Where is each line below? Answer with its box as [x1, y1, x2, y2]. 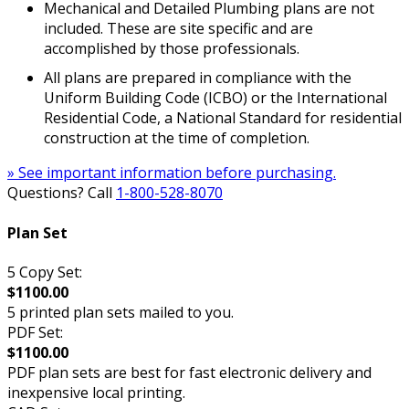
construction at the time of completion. [44, 128, 309, 149]
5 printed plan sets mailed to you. [7, 301, 234, 322]
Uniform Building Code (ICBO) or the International [44, 88, 387, 109]
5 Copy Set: [7, 261, 82, 282]
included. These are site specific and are [44, 18, 313, 39]
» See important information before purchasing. [7, 163, 336, 184]
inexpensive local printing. [7, 382, 185, 403]
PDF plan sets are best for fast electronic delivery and [7, 362, 372, 383]
